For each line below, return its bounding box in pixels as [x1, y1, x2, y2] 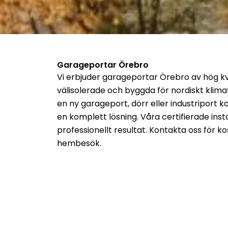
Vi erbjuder [57, 71, 102, 83]
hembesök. [57, 137, 103, 150]
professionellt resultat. [57, 124, 149, 136]
